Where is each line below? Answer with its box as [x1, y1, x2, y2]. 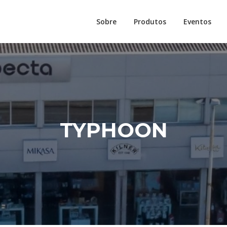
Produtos [134, 17, 166, 26]
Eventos [183, 17, 211, 26]
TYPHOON [59, 118, 168, 143]
